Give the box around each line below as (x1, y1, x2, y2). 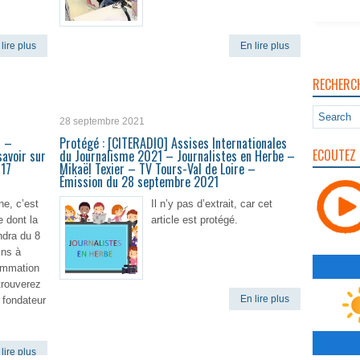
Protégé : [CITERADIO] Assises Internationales (59, 133, 287, 153)
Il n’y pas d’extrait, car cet (151, 198, 272, 210)
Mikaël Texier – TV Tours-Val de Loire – (59, 159, 256, 178)
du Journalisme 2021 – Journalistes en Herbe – (59, 146, 295, 166)
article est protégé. (151, 214, 238, 226)
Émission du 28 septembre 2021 (59, 172, 219, 191)
